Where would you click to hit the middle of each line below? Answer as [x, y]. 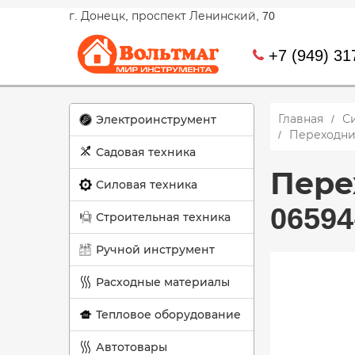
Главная [301, 119]
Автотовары [132, 347]
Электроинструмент [156, 120]
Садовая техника [146, 152]
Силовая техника [147, 185]
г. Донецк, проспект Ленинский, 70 [172, 16]
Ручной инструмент [155, 250]
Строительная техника [163, 217]
